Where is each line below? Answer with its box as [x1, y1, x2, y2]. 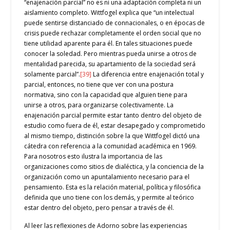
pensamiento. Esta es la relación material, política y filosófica [24, 182, 201, 191]
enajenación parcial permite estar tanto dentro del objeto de [24, 110, 202, 120]
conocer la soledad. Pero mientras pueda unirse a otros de [24, 49, 197, 58]
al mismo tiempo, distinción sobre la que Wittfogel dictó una [24, 131, 200, 140]
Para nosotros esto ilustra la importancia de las [24, 151, 163, 161]
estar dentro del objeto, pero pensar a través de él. [24, 203, 175, 212]
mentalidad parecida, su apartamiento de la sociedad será [24, 59, 196, 68]
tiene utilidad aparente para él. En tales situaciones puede [24, 39, 193, 48]
